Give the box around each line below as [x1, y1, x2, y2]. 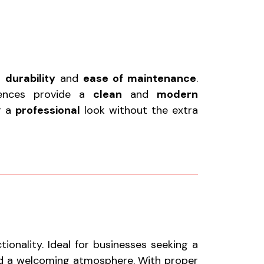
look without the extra [80, 103, 198, 117]
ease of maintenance [83, 71, 196, 85]
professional [15, 103, 80, 117]
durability [5, 71, 56, 85]
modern [157, 87, 198, 101]
